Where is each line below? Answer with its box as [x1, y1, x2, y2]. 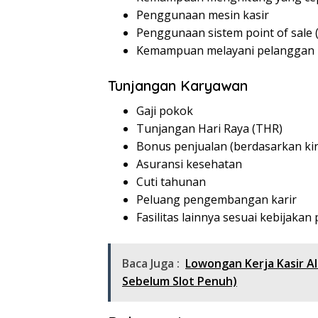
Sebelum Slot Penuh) [122, 273, 237, 290]
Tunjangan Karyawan [108, 77, 248, 95]
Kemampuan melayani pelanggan [136, 43, 314, 59]
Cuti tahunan [136, 174, 206, 190]
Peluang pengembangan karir [136, 192, 297, 208]
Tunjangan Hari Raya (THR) [136, 121, 283, 137]
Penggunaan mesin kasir [136, 7, 269, 23]
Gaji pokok [136, 103, 193, 119]
